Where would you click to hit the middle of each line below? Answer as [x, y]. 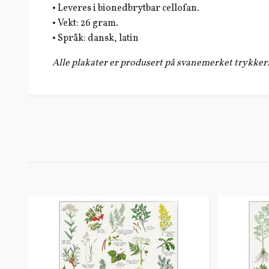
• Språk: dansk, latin [95, 39]
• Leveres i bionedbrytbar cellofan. [126, 9]
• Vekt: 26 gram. [85, 24]
